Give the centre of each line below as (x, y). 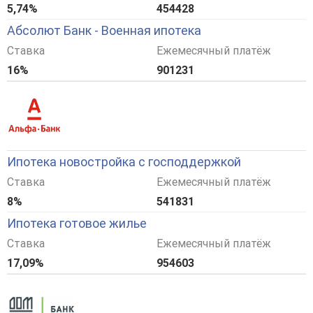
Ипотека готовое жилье (77, 224)
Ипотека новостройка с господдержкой (124, 162)
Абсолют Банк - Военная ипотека (104, 31)
